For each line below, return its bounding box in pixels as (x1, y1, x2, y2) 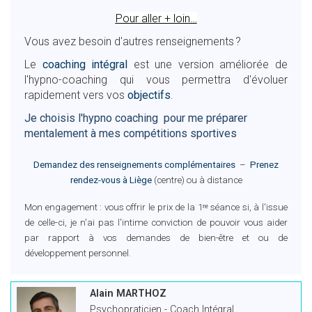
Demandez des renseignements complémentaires (33, 159, 235, 170)
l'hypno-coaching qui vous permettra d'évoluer (24, 73, 288, 86)
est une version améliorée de (127, 58, 288, 71)
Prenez (250, 159, 279, 170)
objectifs (127, 88, 171, 102)
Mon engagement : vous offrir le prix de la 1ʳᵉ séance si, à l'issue (24, 201, 288, 212)
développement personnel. (24, 247, 131, 258)
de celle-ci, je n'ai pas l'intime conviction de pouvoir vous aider (24, 217, 288, 228)
